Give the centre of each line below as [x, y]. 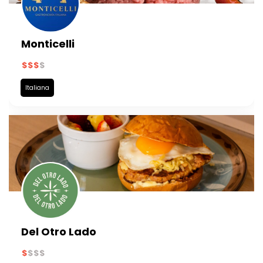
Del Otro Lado [59, 231]
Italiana [37, 88]
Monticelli [48, 43]
